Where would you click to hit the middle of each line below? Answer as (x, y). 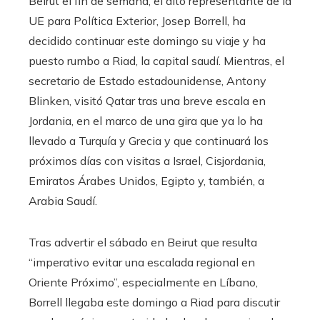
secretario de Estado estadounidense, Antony (147, 81)
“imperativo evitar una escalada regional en (142, 262)
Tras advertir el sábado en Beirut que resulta (143, 242)
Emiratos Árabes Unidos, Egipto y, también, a (146, 181)
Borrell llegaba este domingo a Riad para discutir (154, 302)
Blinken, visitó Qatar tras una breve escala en (147, 101)
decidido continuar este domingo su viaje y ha (147, 41)
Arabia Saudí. (63, 201)
